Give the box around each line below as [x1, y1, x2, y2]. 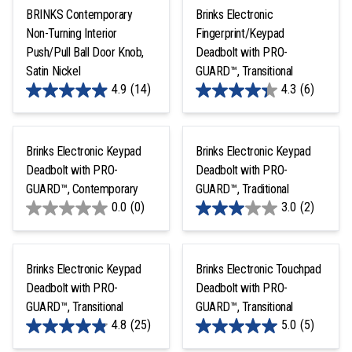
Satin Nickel [26, 63, 81, 79]
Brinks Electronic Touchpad [195, 261, 321, 277]
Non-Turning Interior [26, 25, 117, 41]
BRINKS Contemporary [26, 6, 133, 22]
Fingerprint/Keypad [195, 25, 284, 41]
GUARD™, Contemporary [26, 181, 138, 196]
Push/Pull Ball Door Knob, [26, 44, 144, 60]
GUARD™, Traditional [195, 181, 289, 196]
